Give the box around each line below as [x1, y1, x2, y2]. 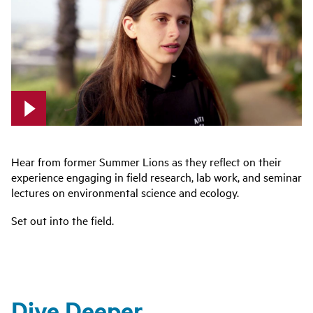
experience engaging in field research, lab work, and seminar [11, 168, 302, 184]
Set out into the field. [11, 212, 114, 228]
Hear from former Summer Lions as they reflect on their [11, 153, 282, 169]
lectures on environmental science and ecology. [11, 184, 239, 200]
